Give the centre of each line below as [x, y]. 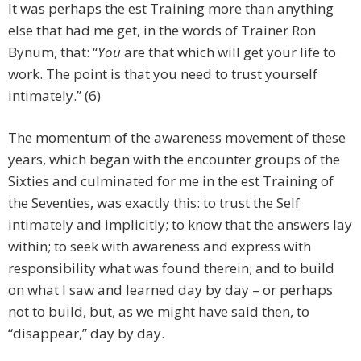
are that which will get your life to [228, 52]
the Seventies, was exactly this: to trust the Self [154, 203]
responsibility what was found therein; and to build [171, 268]
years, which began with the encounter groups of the [174, 160]
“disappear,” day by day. [86, 334]
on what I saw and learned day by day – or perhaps [170, 290]
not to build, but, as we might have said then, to [159, 312]
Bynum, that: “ [53, 52]
